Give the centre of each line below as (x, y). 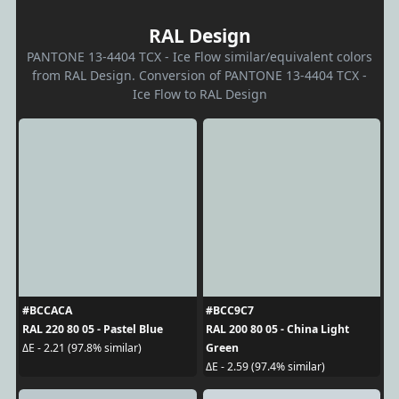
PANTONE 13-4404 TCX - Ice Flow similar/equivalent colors (199, 56)
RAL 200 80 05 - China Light (277, 329)
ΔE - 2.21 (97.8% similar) (81, 348)
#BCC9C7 (230, 310)
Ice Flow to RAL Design (199, 94)
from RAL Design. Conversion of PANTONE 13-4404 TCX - (199, 75)
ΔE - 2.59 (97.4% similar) (265, 367)
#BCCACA (47, 310)
